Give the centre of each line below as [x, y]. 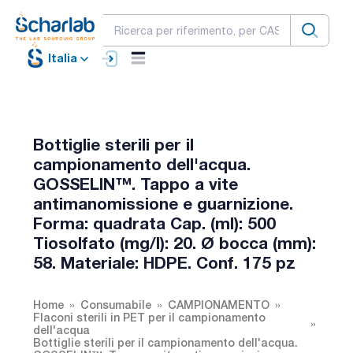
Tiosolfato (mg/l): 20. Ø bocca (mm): [175, 243]
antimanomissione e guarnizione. [163, 203]
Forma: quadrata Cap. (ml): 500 [154, 223]
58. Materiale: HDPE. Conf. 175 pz [164, 262]
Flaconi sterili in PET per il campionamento [149, 317]
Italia [63, 58]
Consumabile [116, 304]
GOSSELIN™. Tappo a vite [136, 184]
